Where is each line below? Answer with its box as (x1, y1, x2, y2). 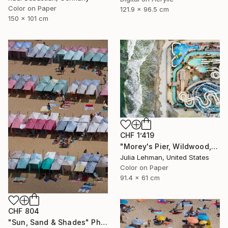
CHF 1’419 (120, 131, 155, 140)
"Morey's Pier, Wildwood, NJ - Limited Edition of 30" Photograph (211, 142, 218, 151)
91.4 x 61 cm (120, 174, 160, 182)
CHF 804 (8, 206, 40, 215)
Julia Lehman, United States (120, 153, 209, 162)
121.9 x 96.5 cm (120, 5, 169, 14)
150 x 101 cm (8, 14, 48, 22)
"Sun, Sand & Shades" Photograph (100, 217, 107, 226)
